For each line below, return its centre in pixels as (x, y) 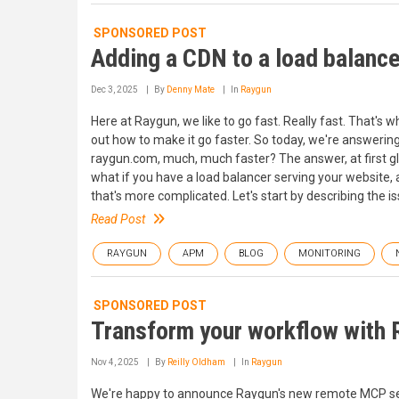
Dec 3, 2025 (114, 89)
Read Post (118, 219)
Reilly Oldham (196, 362)
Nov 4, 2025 (115, 362)
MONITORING (330, 253)
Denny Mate (191, 89)
